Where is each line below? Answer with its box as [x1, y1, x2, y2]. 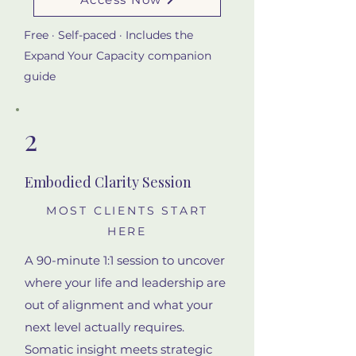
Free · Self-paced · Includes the [24, 27, 193, 42]
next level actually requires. [25, 319, 184, 335]
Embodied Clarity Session [25, 172, 192, 192]
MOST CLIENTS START [45, 203, 209, 218]
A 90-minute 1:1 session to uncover [25, 252, 225, 268]
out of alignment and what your [25, 296, 213, 312]
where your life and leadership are [25, 274, 226, 290]
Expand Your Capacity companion [24, 48, 211, 63]
